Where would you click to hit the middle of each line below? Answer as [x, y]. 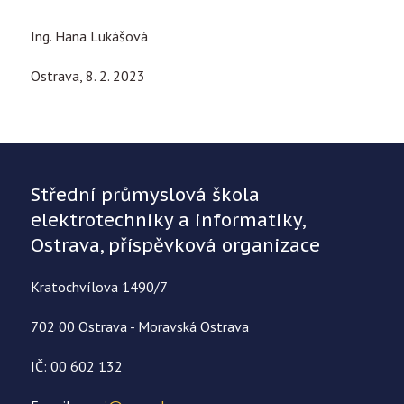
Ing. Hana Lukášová [89, 36]
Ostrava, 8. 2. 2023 [88, 75]
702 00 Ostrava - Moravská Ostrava [140, 326]
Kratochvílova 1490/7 [99, 286]
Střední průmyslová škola [145, 194]
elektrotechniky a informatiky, [168, 220]
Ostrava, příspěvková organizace [175, 245]
